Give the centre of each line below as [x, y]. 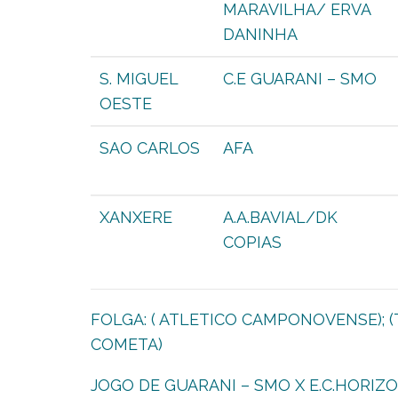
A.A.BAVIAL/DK [280, 217]
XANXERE [136, 217]
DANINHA [260, 34]
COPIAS [252, 242]
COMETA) [127, 344]
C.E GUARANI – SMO [300, 79]
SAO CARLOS [150, 148]
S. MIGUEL [139, 79]
